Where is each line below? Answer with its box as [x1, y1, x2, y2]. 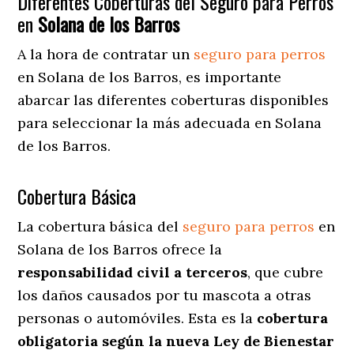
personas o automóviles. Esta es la [17, 308, 258, 327]
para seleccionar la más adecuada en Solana [17, 113, 322, 132]
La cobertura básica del [17, 217, 183, 235]
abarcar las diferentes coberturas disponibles [17, 90, 330, 109]
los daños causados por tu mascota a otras [17, 285, 312, 304]
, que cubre [247, 262, 324, 281]
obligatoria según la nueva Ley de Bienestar [17, 331, 335, 350]
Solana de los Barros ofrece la [17, 239, 223, 258]
